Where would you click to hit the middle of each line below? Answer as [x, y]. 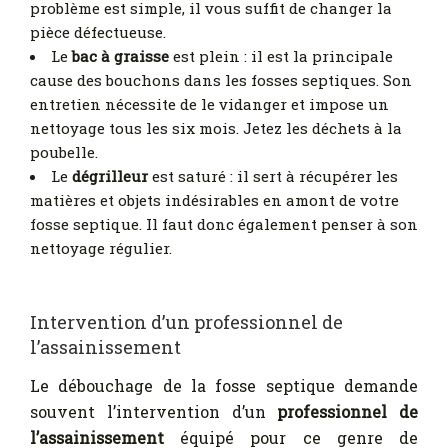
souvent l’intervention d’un [154, 412]
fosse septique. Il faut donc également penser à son [224, 224]
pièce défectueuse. [98, 32]
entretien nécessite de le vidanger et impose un [209, 104]
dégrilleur [110, 176]
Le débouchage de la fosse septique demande [224, 386]
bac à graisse [120, 56]
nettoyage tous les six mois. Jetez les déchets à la [216, 128]
